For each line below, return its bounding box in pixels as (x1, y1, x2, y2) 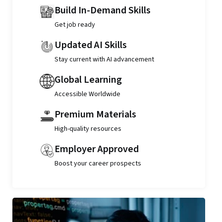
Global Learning (54, 73, 122, 87)
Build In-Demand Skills (54, 3, 151, 17)
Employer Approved (54, 142, 139, 156)
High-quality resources (54, 124, 121, 134)
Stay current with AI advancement (54, 55, 154, 64)
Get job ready (54, 20, 95, 30)
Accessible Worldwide (54, 89, 120, 99)
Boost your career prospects (54, 159, 141, 168)
